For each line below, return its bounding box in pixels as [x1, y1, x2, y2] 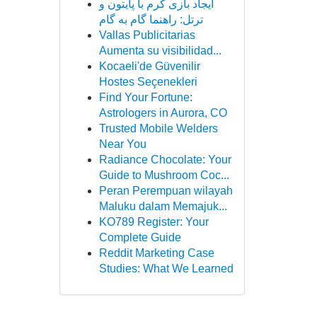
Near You [98, 138, 146, 150]
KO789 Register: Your [98, 216, 209, 228]
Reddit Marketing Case [98, 247, 214, 259]
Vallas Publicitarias [98, 29, 195, 41]
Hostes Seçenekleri [98, 76, 197, 88]
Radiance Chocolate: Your [98, 154, 231, 166]
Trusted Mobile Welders [98, 122, 218, 134]
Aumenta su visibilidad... [98, 45, 221, 57]
